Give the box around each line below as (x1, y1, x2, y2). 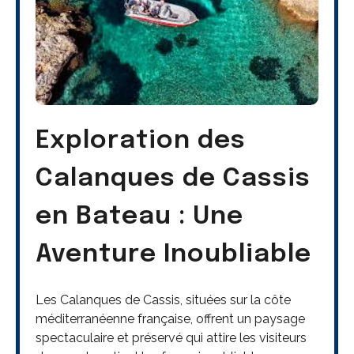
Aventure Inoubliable (36, 241, 311, 268)
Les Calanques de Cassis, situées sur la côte (36, 292, 291, 308)
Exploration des (36, 127, 246, 154)
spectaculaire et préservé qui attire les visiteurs (36, 330, 307, 346)
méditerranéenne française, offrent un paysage (36, 311, 305, 327)
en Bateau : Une (36, 203, 243, 230)
